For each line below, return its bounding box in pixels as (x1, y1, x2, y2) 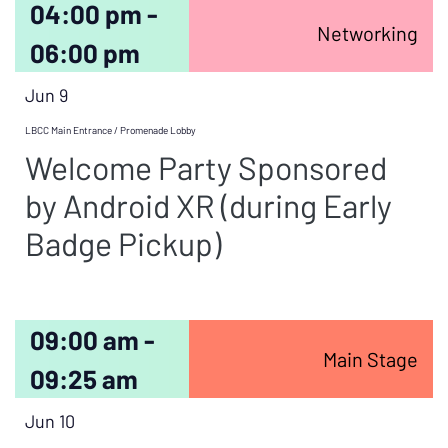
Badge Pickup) (25, 224, 221, 262)
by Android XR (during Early (25, 186, 392, 224)
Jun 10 (25, 410, 75, 432)
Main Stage (322, 347, 418, 371)
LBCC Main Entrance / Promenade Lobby (25, 124, 196, 136)
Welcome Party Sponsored (25, 148, 387, 186)
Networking (316, 21, 418, 45)
